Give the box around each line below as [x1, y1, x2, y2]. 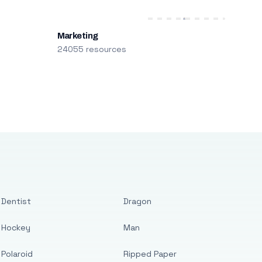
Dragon [123, 196, 152, 206]
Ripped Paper [123, 249, 177, 259]
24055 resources [57, 44, 126, 54]
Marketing [57, 31, 98, 40]
